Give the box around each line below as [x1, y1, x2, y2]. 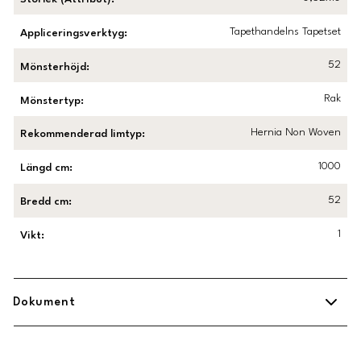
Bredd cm [20, 197, 69, 208]
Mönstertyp [20, 95, 81, 106]
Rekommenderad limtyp [20, 129, 143, 140]
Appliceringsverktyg [20, 27, 125, 39]
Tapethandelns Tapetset [229, 26, 341, 37]
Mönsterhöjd [20, 61, 87, 73]
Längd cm [20, 163, 70, 174]
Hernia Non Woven [250, 127, 341, 139]
